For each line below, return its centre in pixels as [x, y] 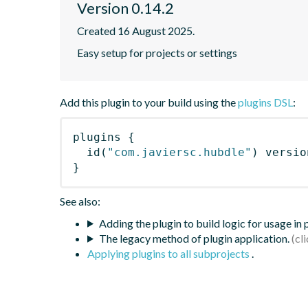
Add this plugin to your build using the [149, 102]
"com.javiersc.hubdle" [179, 152]
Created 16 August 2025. [136, 30]
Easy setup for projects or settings [157, 52]
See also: [80, 201]
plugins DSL [265, 102]
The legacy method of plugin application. [194, 238]
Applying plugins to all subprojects [169, 253]
